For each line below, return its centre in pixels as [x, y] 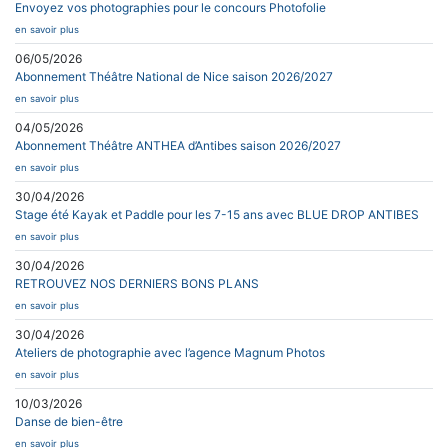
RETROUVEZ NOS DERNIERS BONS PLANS [137, 283]
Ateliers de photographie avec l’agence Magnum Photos [170, 352]
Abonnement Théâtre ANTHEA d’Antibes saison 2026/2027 [178, 145]
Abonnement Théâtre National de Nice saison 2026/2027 [174, 76]
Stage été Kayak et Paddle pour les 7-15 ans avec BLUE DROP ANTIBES [217, 214]
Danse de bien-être [69, 421]
